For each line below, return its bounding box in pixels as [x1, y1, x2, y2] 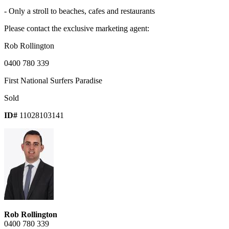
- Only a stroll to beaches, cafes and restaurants [4, 7, 155, 16]
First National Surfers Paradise [4, 76, 102, 85]
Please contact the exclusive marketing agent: [4, 24, 149, 33]
